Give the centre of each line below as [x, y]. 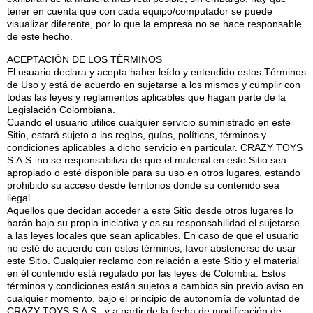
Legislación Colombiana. [61, 109]
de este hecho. [40, 37]
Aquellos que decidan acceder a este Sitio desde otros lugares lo [150, 210]
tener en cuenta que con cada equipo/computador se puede [140, 12]
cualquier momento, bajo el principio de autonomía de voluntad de [153, 298]
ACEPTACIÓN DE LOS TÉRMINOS [85, 59]
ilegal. [20, 197]
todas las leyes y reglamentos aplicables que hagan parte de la [146, 97]
